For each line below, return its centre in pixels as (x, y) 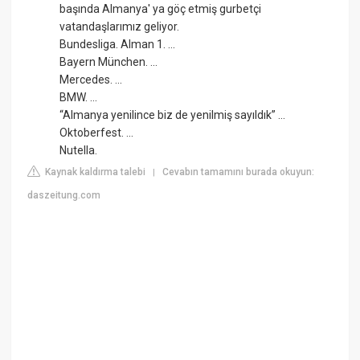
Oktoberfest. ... (97, 133)
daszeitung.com (64, 196)
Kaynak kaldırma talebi (94, 172)
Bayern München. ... (109, 62)
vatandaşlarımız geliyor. (120, 27)
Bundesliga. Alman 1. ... (118, 45)
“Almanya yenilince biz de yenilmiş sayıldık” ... (173, 115)
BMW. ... (79, 98)
